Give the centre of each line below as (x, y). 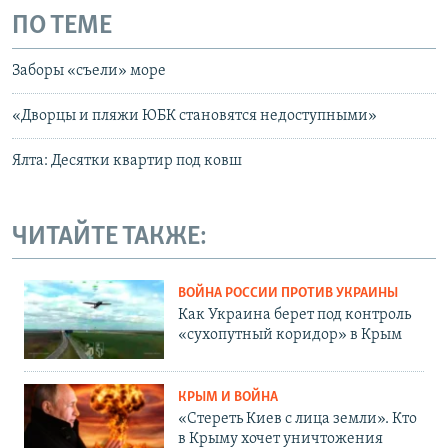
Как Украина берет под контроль (294, 315)
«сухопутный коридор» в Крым (290, 335)
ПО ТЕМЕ (62, 27)
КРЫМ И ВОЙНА (228, 398)
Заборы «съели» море (89, 70)
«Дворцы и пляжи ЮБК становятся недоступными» (194, 115)
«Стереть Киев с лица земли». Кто (297, 419)
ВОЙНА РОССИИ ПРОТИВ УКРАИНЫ (288, 294)
